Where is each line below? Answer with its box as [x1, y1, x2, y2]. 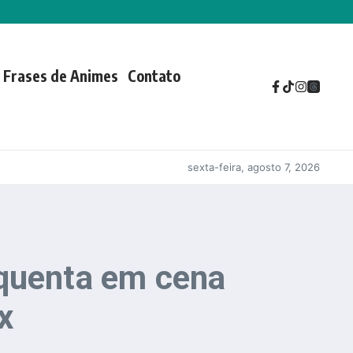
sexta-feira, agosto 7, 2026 [188, 161, 320, 173]
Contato [127, 66, 180, 85]
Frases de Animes [2, 66, 118, 85]
